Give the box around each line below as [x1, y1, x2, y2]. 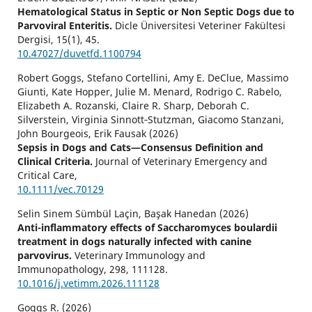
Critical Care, [17, 169, 77, 182]
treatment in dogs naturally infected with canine [17, 235, 251, 249]
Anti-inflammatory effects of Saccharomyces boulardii [17, 221, 277, 235]
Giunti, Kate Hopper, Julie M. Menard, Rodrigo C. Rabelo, [17, 85, 282, 99]
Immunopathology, [17, 263, 109, 276]
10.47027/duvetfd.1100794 [17, 47, 141, 61]
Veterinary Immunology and [74, 249, 205, 263]
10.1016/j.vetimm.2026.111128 [17, 276, 159, 290]
